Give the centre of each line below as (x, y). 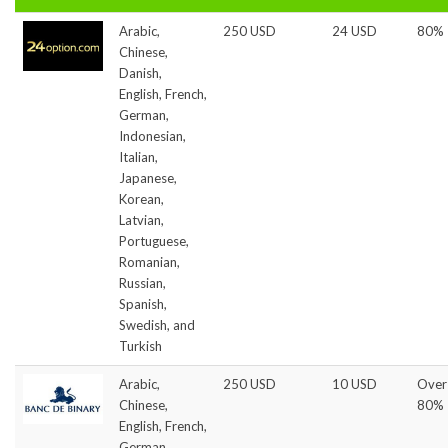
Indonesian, (152, 135)
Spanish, (143, 303)
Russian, (142, 282)
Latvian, (141, 219)
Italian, (138, 156)
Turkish (140, 345)
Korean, (141, 198)
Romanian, (149, 261)
